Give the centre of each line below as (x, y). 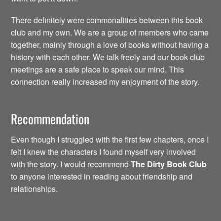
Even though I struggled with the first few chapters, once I (110, 139)
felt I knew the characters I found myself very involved (104, 151)
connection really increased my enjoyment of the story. (105, 82)
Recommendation (50, 119)
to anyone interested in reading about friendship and (102, 176)
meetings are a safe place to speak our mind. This (98, 69)
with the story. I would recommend (71, 164)
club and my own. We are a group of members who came (110, 32)
